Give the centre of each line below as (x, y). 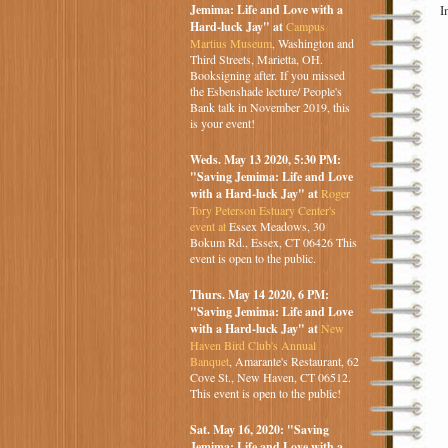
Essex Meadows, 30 (275, 226)
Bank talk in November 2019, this (269, 107)
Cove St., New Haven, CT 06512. (270, 377)
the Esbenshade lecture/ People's (265, 91)
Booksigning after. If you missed (267, 75)
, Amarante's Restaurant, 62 (293, 361)
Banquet (209, 361)
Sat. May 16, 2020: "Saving (259, 430)
